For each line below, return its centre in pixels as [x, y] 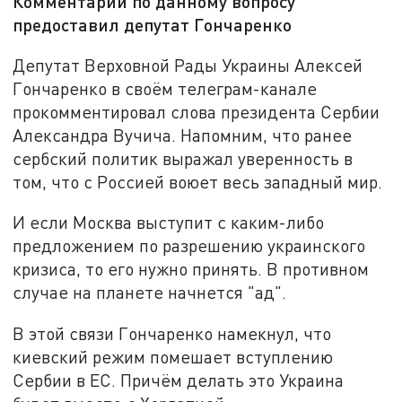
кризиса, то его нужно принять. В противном [191, 269]
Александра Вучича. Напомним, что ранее [183, 135]
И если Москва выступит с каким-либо [169, 223]
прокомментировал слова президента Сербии [197, 111]
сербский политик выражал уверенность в [183, 158]
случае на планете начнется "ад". [150, 293]
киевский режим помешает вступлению [173, 357]
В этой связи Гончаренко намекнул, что [172, 334]
